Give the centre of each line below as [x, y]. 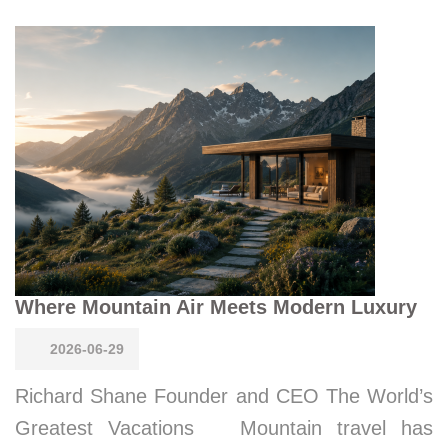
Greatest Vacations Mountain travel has [224, 427]
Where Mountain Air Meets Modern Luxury [216, 306]
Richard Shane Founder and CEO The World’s [224, 395]
